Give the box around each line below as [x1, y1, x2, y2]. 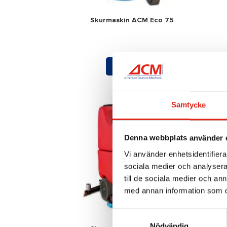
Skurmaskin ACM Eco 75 [90, 17, 174, 24]
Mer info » [113, 61, 149, 71]
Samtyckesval [112, 209, 161, 218]
